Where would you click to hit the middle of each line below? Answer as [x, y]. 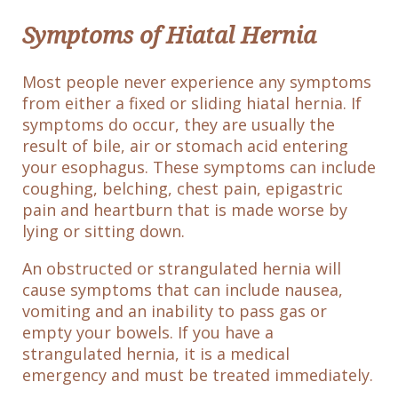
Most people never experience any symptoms [197, 81]
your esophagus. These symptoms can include [199, 167]
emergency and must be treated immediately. [198, 374]
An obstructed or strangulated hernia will [182, 268]
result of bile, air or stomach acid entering [185, 145]
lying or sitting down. [103, 231]
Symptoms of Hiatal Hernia [169, 36]
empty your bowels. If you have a [148, 332]
